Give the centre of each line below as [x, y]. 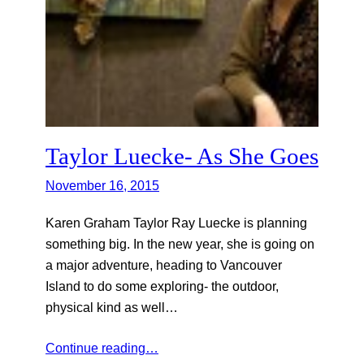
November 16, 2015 [102, 186]
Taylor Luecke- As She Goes [182, 156]
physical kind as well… [112, 308]
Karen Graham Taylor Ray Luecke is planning [176, 223]
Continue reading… [102, 348]
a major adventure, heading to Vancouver [164, 265]
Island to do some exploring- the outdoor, [162, 286]
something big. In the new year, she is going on [180, 244]
